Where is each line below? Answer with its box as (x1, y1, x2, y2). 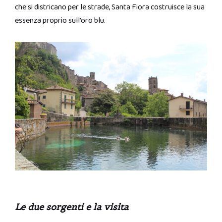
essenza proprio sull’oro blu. (15, 14, 107, 27)
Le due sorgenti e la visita (15, 201, 128, 213)
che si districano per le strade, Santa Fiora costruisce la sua (15, 1, 205, 13)
